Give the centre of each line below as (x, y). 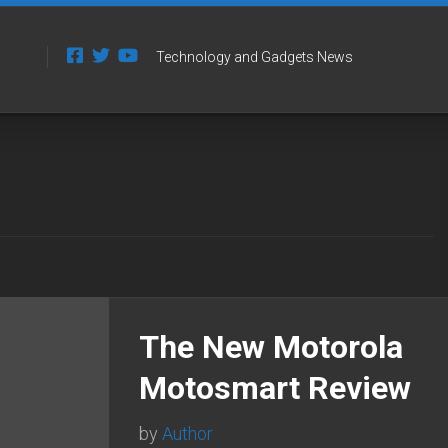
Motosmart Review (275, 387)
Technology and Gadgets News (255, 57)
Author (187, 433)
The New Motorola (271, 346)
